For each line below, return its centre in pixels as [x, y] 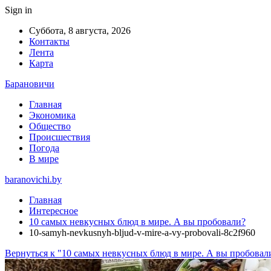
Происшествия [60, 137]
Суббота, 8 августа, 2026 [80, 31]
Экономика [52, 115]
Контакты [49, 41]
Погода [44, 148]
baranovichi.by [33, 179]
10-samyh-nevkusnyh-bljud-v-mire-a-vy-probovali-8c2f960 [142, 233]
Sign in [18, 10]
